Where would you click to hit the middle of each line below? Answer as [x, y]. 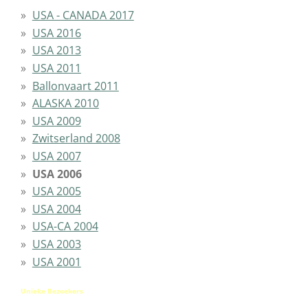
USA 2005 [56, 191]
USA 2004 [56, 209]
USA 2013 [56, 51]
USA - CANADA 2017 [83, 15]
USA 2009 [56, 121]
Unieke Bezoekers [52, 290]
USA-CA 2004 [65, 227]
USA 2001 [56, 262]
